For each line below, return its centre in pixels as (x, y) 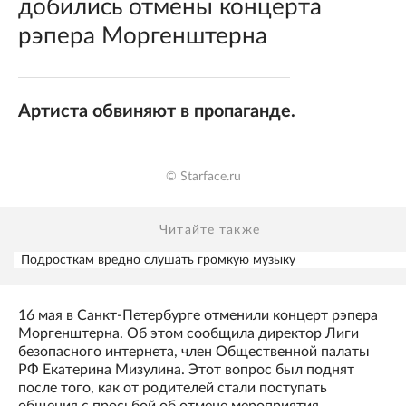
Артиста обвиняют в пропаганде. (157, 111)
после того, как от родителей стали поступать (173, 388)
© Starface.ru (203, 177)
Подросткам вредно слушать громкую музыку (158, 261)
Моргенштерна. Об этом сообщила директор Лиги (188, 334)
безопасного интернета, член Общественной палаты (194, 352)
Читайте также (210, 231)
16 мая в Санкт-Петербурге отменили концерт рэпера (198, 316)
